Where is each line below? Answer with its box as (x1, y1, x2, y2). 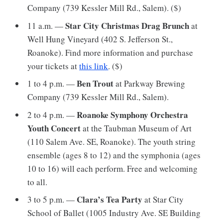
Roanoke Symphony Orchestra (77, 108, 189, 121)
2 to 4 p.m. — (27, 109, 77, 120)
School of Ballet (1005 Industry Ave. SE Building (27, 207, 201, 219)
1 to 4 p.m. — (27, 78, 77, 90)
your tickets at (27, 60, 80, 72)
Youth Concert (27, 121, 81, 134)
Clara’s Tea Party (77, 193, 143, 206)
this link (79, 60, 109, 72)
